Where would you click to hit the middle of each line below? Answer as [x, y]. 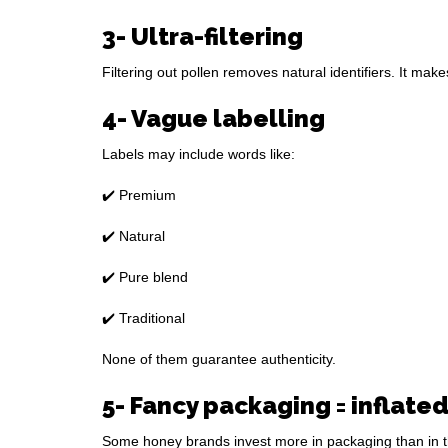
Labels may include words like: [198, 154]
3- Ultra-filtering [202, 37]
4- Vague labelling [213, 119]
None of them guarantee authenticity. [219, 359]
